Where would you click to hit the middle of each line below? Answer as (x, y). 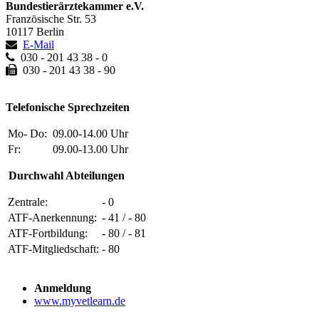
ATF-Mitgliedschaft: (53, 249)
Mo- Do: (29, 133)
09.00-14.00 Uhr (90, 133)
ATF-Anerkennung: (52, 217)
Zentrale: (28, 202)
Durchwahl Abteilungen (67, 175)
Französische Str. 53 (51, 19)
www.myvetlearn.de (80, 300)
